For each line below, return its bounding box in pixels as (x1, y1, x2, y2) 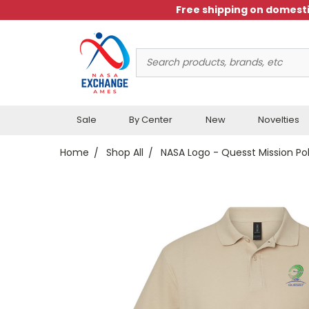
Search (135, 48, 170, 62)
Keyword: (135, 62, 179, 77)
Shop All (106, 145, 143, 159)
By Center (129, 112, 173, 126)
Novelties (258, 112, 300, 126)
